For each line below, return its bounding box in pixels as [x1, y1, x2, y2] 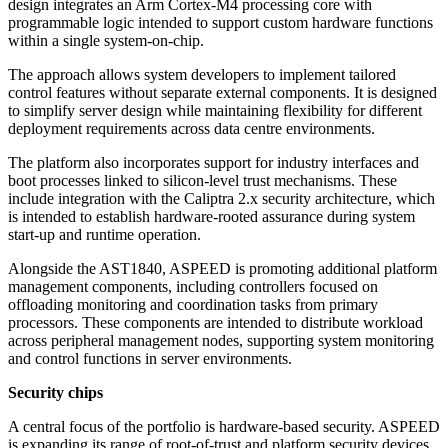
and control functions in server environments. [8, 350, 292, 368]
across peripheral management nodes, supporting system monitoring [8, 332, 434, 350]
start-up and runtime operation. [8, 226, 201, 244]
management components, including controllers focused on [8, 278, 378, 296]
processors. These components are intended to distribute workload [8, 314, 423, 332]
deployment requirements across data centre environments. [8, 120, 375, 138]
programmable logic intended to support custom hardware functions [8, 14, 433, 32]
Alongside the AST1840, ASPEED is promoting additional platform [8, 260, 437, 278]
